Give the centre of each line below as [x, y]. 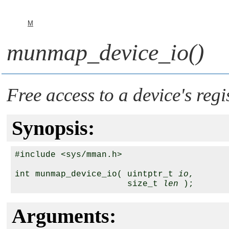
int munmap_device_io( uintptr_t [97, 174]
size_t [89, 184]
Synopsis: [53, 128]
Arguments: [64, 216]
